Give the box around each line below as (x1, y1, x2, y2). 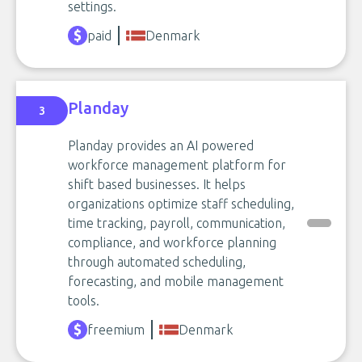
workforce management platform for (68, 157, 286, 172)
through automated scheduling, (68, 254, 246, 269)
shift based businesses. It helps (68, 176, 246, 192)
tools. (68, 293, 99, 308)
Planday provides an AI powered (68, 137, 254, 153)
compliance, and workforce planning (68, 234, 276, 250)
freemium (87, 322, 145, 337)
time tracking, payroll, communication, (68, 215, 285, 230)
